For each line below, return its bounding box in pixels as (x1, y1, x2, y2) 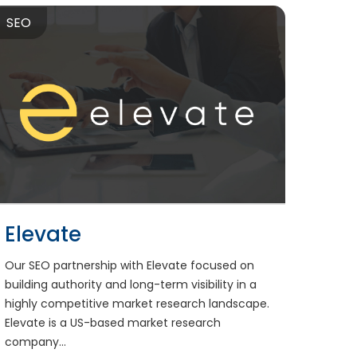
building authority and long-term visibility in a (4, 276, 257, 292)
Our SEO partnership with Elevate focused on (4, 257, 254, 273)
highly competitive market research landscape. (4, 295, 269, 312)
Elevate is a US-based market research (4, 314, 221, 331)
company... (4, 333, 66, 350)
